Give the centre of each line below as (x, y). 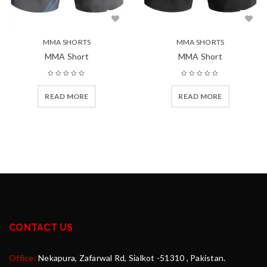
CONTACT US (41, 228)
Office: (24, 258)
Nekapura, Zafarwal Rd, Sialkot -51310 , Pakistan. (132, 258)
